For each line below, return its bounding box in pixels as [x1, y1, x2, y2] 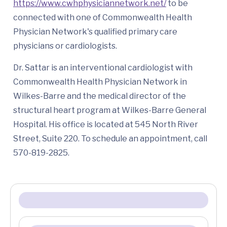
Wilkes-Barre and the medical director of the [13, 91, 186, 101]
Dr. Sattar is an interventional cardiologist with [13, 63, 193, 73]
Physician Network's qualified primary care [13, 27, 177, 37]
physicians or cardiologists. [13, 41, 117, 51]
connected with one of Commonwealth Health [13, 13, 192, 23]
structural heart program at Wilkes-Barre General [13, 105, 206, 116]
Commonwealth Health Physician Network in [13, 77, 187, 87]
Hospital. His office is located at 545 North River [13, 120, 198, 130]
